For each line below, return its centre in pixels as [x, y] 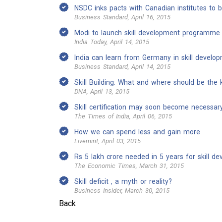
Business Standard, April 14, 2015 [122, 67]
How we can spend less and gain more [137, 132]
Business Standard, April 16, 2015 [122, 17]
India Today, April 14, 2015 [112, 42]
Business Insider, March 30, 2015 [122, 191]
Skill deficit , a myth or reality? [123, 181]
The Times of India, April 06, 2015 [123, 116]
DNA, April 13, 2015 [102, 91]
